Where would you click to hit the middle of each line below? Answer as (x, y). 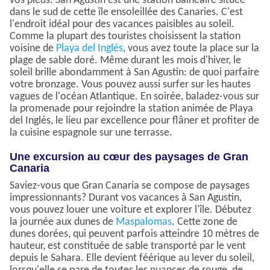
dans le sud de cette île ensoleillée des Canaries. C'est (126, 13)
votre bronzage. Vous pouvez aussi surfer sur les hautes (130, 85)
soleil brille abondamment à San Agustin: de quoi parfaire (134, 73)
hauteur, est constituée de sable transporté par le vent (128, 246)
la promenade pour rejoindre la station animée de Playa (131, 109)
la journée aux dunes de (63, 222)
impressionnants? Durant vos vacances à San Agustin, (126, 198)
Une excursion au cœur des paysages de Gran (129, 157)
